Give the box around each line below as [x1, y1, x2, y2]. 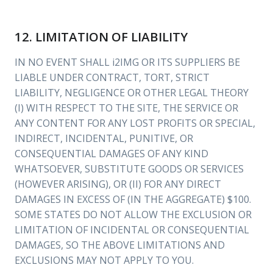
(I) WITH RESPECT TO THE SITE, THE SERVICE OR [15, 101, 238, 115]
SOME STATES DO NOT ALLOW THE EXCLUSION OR [15, 208, 252, 221]
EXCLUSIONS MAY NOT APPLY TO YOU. [15, 253, 194, 267]
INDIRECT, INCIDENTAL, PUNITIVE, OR [15, 132, 193, 145]
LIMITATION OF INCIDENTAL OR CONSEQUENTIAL [15, 223, 249, 236]
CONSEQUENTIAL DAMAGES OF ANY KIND [15, 147, 208, 160]
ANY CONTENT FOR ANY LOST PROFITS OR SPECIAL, [15, 116, 255, 130]
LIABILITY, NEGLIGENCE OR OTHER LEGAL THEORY [15, 86, 249, 99]
